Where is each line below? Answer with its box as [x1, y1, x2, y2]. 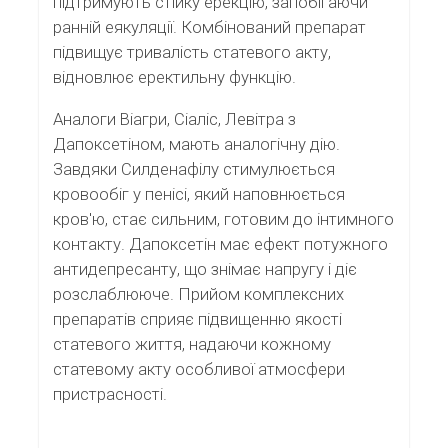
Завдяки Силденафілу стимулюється [53, 158, 335, 179]
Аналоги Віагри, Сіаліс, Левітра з [53, 108, 296, 129]
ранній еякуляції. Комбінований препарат [53, 17, 366, 38]
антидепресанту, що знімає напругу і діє [53, 258, 357, 279]
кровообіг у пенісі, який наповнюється [53, 183, 345, 204]
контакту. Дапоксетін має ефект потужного [53, 233, 388, 254]
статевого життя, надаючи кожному [53, 333, 331, 354]
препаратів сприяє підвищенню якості [53, 308, 342, 329]
